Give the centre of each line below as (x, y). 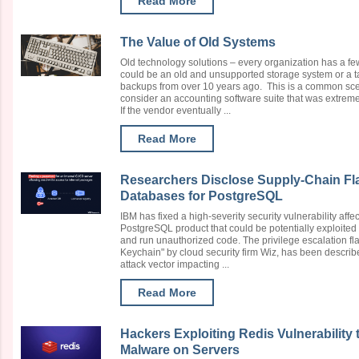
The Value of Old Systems (198, 42)
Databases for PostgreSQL (202, 196)
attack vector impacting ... (175, 265)
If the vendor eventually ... (175, 111)
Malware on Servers (180, 350)
